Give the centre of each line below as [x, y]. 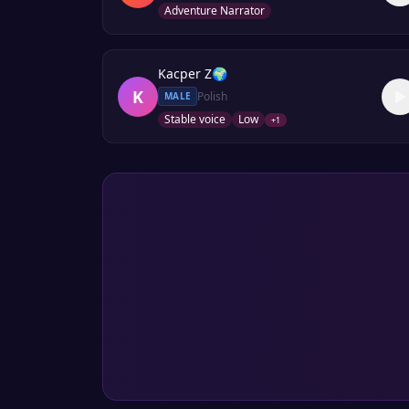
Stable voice [195, 119]
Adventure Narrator [215, 10]
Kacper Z [185, 73]
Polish [212, 96]
